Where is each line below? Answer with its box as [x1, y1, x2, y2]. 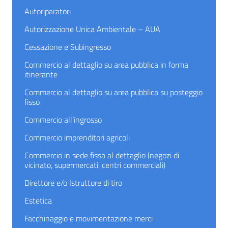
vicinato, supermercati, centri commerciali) [24, 159, 165, 171]
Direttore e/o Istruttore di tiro [24, 177, 122, 189]
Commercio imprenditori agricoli [24, 131, 130, 144]
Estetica [24, 194, 52, 207]
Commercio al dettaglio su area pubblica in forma [24, 59, 188, 71]
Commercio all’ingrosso [24, 113, 102, 126]
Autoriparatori [24, 5, 71, 17]
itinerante [24, 68, 58, 80]
